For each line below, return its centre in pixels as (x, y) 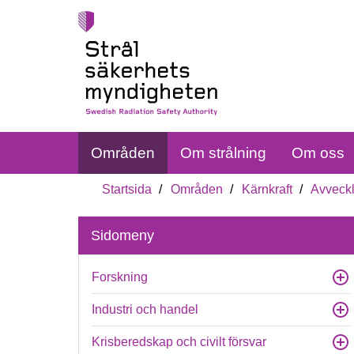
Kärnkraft (267, 189)
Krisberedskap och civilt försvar (179, 342)
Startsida (127, 189)
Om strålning (224, 153)
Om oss (318, 153)
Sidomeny (123, 235)
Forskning (120, 277)
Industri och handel (145, 309)
